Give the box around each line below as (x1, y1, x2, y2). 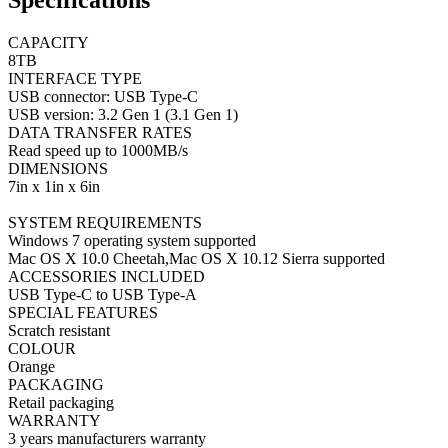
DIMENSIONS (8, 160, 108, 177)
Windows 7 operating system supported (8, 232, 256, 249)
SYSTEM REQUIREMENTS (8, 214, 202, 231)
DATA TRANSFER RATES (8, 124, 192, 141)
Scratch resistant (8, 322, 110, 339)
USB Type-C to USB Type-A (8, 286, 197, 303)
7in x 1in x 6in (8, 178, 100, 195)
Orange (8, 358, 55, 375)
